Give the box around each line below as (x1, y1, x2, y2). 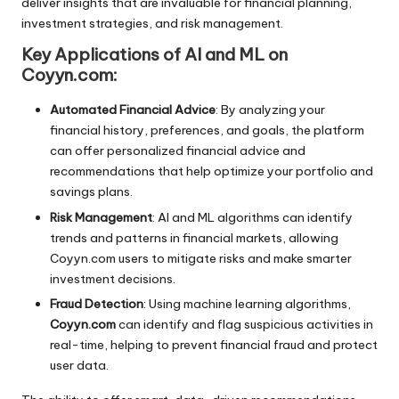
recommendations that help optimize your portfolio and (50, 163, 373, 180)
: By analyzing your (216, 102, 325, 118)
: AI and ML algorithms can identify (152, 208, 353, 225)
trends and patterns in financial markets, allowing (50, 229, 338, 246)
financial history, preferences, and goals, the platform (50, 122, 364, 139)
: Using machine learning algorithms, (143, 295, 351, 312)
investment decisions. (50, 270, 175, 287)
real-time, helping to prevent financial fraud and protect (50, 336, 378, 353)
